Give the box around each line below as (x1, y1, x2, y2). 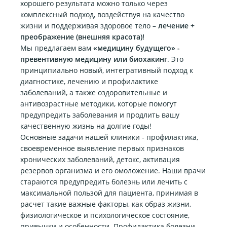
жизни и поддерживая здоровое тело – (20, 21, 158, 30)
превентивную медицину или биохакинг (20, 54, 167, 64)
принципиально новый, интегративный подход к (20, 65, 193, 75)
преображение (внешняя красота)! (20, 32, 144, 42)
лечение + (158, 21, 195, 30)
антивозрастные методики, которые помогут (20, 99, 177, 108)
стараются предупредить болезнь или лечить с (20, 177, 187, 186)
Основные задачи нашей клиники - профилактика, (20, 132, 198, 142)
